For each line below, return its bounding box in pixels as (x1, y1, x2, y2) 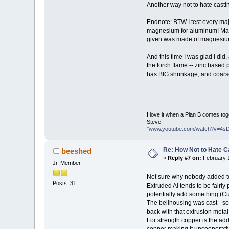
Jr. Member (53, 159, 81, 166)
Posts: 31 (53, 180, 77, 187)
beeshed (61, 146, 91, 155)
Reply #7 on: (168, 154, 202, 161)
